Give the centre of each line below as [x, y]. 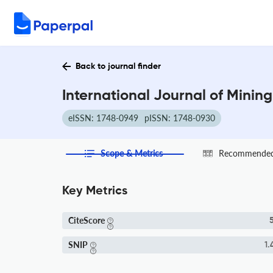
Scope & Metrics [132, 153]
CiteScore [87, 220]
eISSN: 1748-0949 [103, 118]
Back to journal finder [118, 66]
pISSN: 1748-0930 [180, 118]
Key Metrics [95, 191]
